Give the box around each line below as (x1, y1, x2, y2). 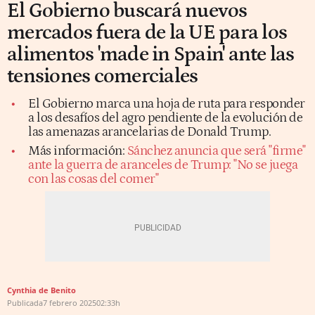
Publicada (7, 297, 43, 308)
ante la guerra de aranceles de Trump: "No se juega (28, 157, 297, 172)
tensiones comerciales (7, 64, 198, 88)
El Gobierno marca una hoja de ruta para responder (28, 96, 305, 111)
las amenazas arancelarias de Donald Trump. (28, 124, 271, 139)
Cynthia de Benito (7, 284, 76, 295)
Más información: (28, 143, 127, 158)
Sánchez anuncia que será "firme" (127, 143, 306, 158)
